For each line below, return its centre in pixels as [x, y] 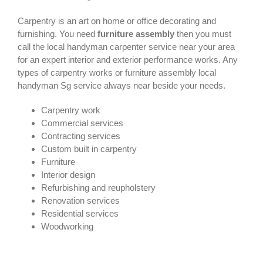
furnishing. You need [58, 34]
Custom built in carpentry [89, 149]
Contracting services [81, 136]
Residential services [80, 214]
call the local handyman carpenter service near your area [126, 47]
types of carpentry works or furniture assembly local [117, 73]
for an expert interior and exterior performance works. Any [128, 60]
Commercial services [82, 123]
